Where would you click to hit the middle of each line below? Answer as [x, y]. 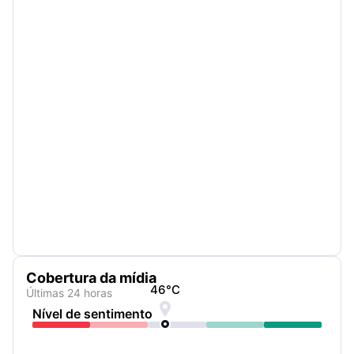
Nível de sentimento [92, 314]
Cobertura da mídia [91, 278]
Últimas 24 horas [69, 293]
